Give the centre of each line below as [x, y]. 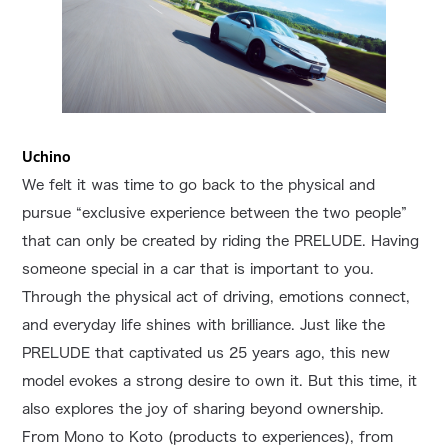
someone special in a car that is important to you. [198, 269]
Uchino [47, 156]
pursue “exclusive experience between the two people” [215, 213]
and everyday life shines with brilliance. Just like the [204, 325]
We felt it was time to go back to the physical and [199, 185]
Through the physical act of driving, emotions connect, [216, 297]
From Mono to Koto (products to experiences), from [208, 437]
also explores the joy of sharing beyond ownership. [203, 409]
